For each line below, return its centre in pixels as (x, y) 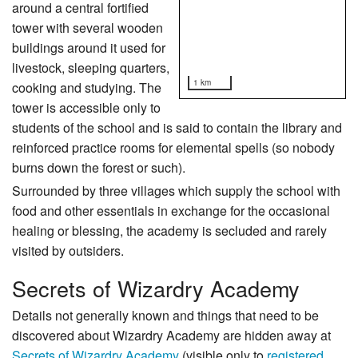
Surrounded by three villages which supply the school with (176, 191)
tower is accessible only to (86, 108)
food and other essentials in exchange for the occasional (171, 211)
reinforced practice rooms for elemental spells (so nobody (173, 148)
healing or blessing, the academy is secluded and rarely (169, 231)
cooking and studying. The (87, 88)
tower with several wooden (88, 28)
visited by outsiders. (68, 251)
